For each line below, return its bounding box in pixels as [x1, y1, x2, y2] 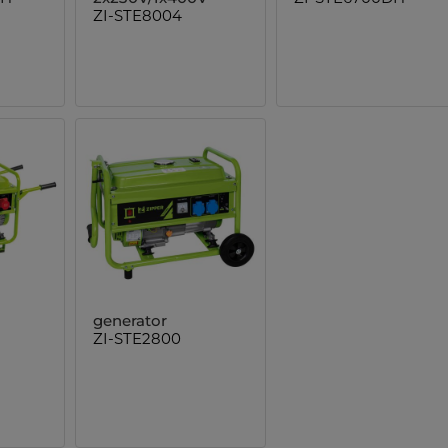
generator [93, 311, 168, 331]
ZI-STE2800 [93, 329, 182, 349]
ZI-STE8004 [93, 5, 183, 25]
